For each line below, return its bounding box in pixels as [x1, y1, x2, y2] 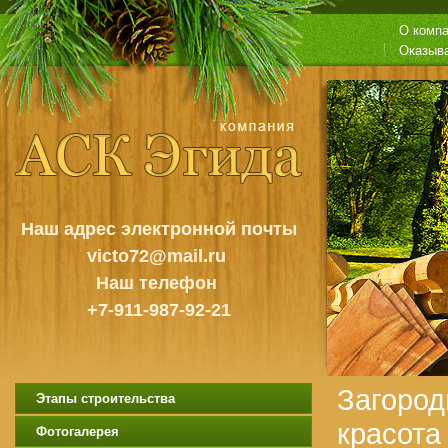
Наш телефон [96, 273, 222, 293]
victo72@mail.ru [87, 246, 231, 266]
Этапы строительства [36, 391, 175, 406]
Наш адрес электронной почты [21, 219, 297, 239]
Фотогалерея [36, 424, 119, 439]
